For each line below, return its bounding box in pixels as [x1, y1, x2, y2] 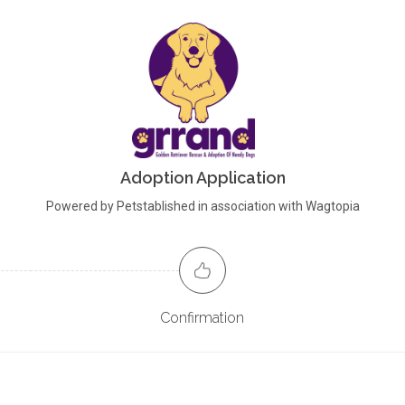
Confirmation [160, 309, 245, 326]
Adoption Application [119, 168, 286, 187]
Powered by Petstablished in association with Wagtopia [45, 199, 360, 213]
